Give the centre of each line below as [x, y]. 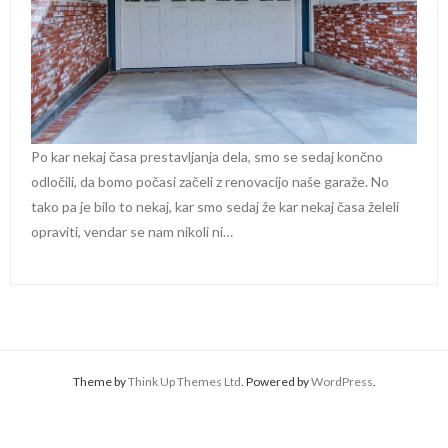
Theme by [100, 382]
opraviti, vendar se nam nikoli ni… [132, 232]
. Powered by [275, 382]
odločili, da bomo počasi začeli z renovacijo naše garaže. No [210, 182]
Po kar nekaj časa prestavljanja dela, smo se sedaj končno [207, 157]
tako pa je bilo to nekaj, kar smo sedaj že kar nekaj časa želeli [215, 207]
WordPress [341, 382]
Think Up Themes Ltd [184, 382]
